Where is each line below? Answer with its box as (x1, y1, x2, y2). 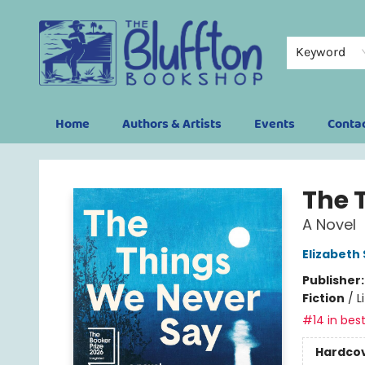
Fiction (301, 290, 345, 306)
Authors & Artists (122, 114, 222, 134)
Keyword (296, 44, 346, 59)
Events (254, 114, 295, 134)
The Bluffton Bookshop (12, 151, 141, 167)
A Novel (301, 214, 356, 235)
